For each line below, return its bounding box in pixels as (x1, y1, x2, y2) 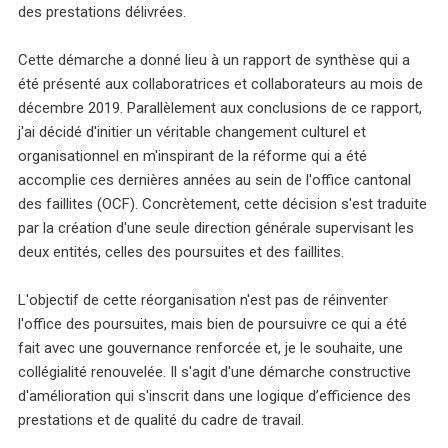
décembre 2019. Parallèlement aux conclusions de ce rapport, (18, 99, 422, 118)
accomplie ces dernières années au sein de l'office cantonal (18, 171, 411, 190)
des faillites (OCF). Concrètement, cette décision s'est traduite (18, 195, 427, 214)
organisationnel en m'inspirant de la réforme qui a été (18, 147, 367, 166)
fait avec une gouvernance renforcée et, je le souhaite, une (18, 339, 403, 358)
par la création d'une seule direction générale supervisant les (18, 219, 414, 238)
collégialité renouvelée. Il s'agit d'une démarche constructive (18, 363, 411, 382)
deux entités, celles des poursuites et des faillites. (18, 243, 344, 262)
